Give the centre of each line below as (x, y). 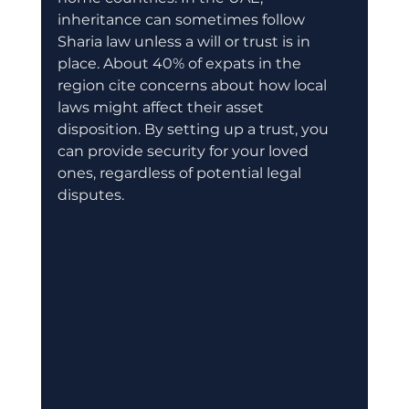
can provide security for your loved (184, 151)
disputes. (90, 194)
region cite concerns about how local (194, 85)
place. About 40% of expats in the (181, 63)
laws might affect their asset (162, 107)
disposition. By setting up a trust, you (194, 129)
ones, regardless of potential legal (181, 173)
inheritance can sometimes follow (183, 19)
